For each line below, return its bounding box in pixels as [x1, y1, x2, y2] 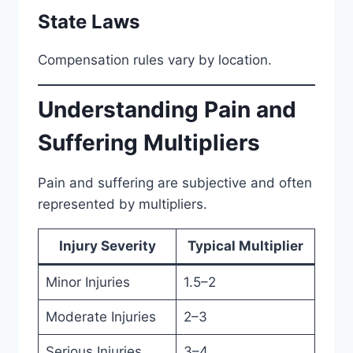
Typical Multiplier [188, 237, 303, 254]
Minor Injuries [45, 273, 130, 290]
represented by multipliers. [38, 195, 207, 212]
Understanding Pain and [38, 95, 296, 123]
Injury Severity [58, 237, 156, 254]
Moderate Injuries [45, 308, 156, 325]
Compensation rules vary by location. [38, 52, 272, 68]
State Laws [38, 10, 139, 33]
